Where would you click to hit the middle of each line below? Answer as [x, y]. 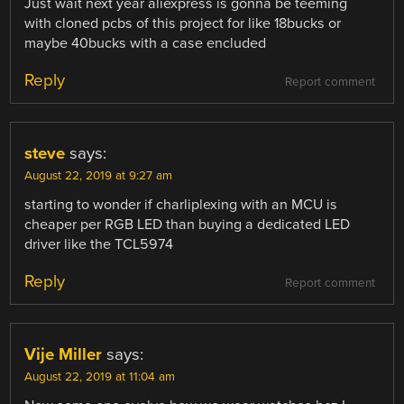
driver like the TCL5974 [99, 245]
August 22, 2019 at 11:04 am [100, 377]
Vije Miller [64, 355]
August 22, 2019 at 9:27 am [99, 176]
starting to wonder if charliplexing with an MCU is [181, 205]
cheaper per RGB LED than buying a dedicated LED [188, 225]
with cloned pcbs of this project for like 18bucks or [183, 24]
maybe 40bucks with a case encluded [146, 44]
